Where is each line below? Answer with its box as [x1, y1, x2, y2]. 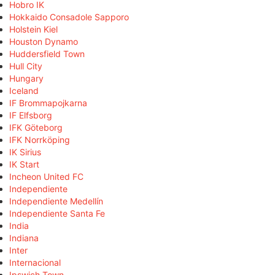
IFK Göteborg [9, 122, 63, 133]
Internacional [9, 257, 61, 268]
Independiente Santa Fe [9, 207, 105, 219]
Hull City [9, 60, 42, 71]
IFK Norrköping [9, 134, 70, 145]
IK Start [9, 158, 39, 169]
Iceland [9, 85, 39, 96]
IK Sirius [9, 146, 41, 157]
